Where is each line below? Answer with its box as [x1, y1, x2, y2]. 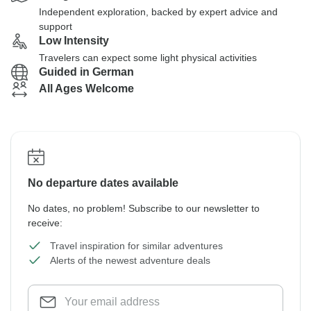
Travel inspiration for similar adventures [50, 240, 223, 251]
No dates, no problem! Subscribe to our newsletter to [28, 203, 260, 214]
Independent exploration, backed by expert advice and [39, 6, 278, 17]
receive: [28, 217, 62, 228]
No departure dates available [28, 177, 178, 189]
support [39, 21, 72, 32]
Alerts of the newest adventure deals [50, 255, 210, 266]
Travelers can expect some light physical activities [39, 52, 257, 63]
